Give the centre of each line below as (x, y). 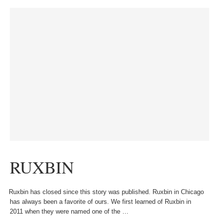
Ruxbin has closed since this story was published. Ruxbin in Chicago (104, 192)
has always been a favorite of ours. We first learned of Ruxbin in (100, 202)
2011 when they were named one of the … (69, 211)
